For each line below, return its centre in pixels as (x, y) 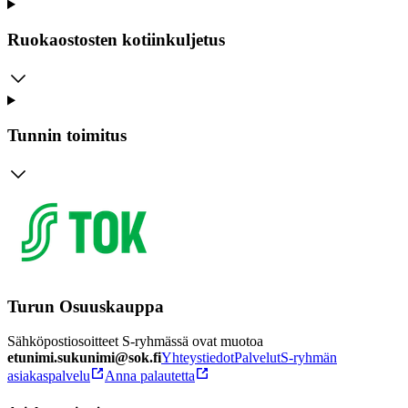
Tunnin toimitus (67, 136)
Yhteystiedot (198, 358)
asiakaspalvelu (49, 376)
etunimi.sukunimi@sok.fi (84, 358)
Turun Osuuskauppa (86, 306)
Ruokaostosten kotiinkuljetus (116, 39)
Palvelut (257, 358)
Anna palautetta (150, 376)
